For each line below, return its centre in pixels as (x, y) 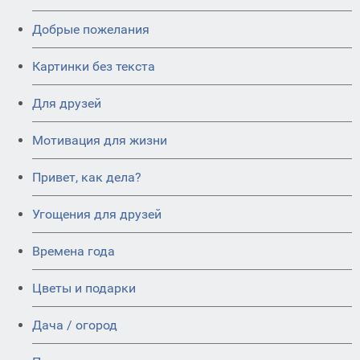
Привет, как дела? (87, 177)
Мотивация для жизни (100, 140)
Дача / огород (75, 325)
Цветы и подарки (84, 288)
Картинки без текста (94, 66)
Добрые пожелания (91, 29)
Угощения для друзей (97, 214)
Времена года (74, 251)
